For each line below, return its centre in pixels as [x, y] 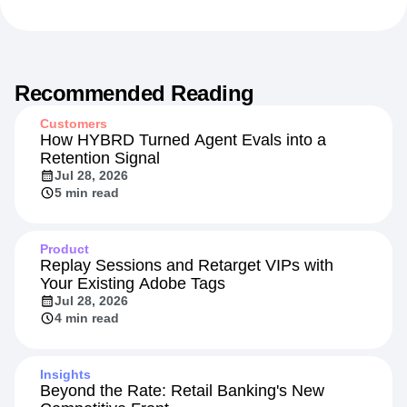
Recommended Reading [134, 134]
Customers [74, 165]
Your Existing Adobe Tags [133, 325]
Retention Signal [100, 199]
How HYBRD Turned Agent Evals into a [183, 181]
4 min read [87, 359]
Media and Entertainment [94, 11]
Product [65, 290]
